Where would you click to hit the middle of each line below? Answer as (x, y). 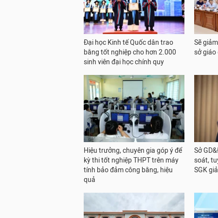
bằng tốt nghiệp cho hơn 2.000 (130, 52)
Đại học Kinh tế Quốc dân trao (128, 42)
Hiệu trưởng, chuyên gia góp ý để (133, 150)
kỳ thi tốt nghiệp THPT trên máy (131, 160)
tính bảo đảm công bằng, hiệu (128, 170)
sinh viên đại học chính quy (124, 62)
